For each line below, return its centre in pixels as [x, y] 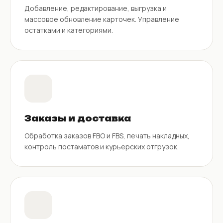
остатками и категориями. [69, 30]
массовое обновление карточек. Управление [102, 19]
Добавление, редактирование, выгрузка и [96, 8]
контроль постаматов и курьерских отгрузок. [102, 146]
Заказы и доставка [78, 118]
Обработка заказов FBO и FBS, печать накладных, [107, 135]
